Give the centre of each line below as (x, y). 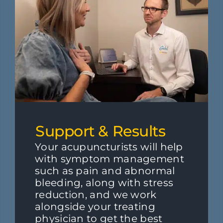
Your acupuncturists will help (109, 147)
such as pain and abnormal (105, 170)
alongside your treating (95, 206)
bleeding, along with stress (104, 182)
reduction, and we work (96, 194)
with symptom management (110, 159)
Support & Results (101, 131)
